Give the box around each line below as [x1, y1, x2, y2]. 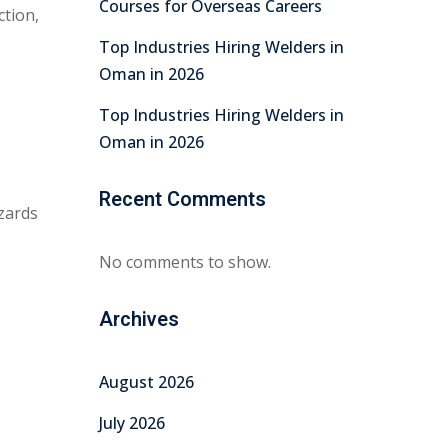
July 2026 [98, 412, 165, 434]
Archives [98, 305, 179, 334]
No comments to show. [98, 251, 271, 273]
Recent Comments [98, 185, 266, 214]
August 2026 [98, 371, 194, 393]
